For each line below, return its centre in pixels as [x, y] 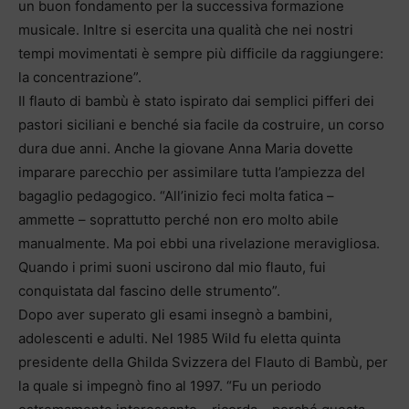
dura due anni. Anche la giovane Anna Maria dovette [186, 148]
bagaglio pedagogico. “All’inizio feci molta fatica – [176, 195]
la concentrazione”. [80, 77]
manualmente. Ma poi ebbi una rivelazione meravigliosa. [199, 243]
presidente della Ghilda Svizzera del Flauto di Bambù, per [203, 362]
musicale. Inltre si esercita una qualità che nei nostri [186, 29]
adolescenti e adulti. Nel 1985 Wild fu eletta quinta [179, 338]
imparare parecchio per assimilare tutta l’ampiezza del [192, 172]
